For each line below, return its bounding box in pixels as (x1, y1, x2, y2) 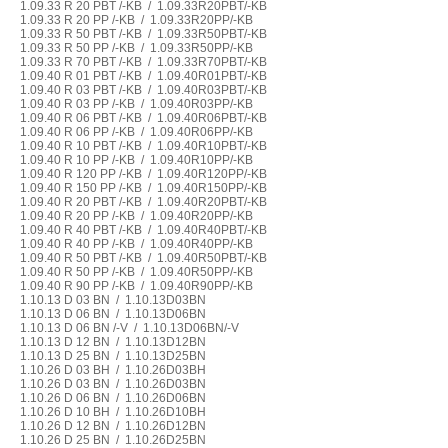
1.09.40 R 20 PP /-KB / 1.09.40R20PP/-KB (16, 209, 256, 223)
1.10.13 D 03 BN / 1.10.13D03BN (16, 293, 209, 307)
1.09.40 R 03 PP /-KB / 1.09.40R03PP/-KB (16, 97, 256, 111)
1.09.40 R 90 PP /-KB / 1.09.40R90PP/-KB (16, 279, 256, 293)
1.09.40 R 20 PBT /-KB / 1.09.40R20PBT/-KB (16, 195, 270, 209)
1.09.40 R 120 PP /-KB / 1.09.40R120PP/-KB (16, 167, 270, 181)
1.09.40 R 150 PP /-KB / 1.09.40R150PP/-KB (16, 181, 270, 195)
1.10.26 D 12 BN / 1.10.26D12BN (16, 419, 209, 433)
